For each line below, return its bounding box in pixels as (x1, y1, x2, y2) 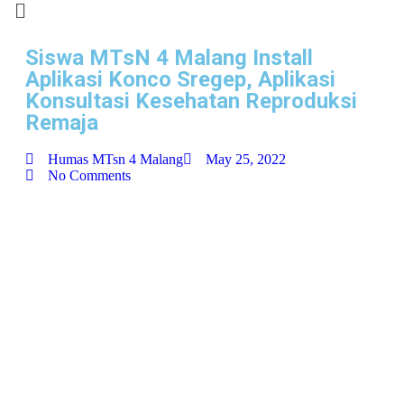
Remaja (25, 110, 98, 136)
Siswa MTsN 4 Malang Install (25, 45, 313, 71)
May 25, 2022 (206, 151, 286, 168)
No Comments (48, 168, 131, 184)
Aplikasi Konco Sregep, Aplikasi (25, 67, 335, 93)
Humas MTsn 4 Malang (48, 151, 183, 168)
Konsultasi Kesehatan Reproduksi (25, 88, 357, 115)
